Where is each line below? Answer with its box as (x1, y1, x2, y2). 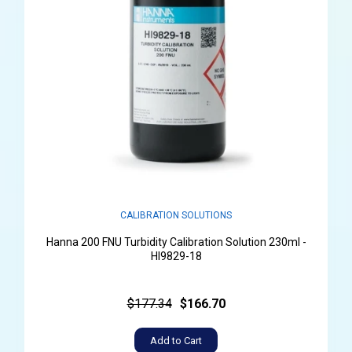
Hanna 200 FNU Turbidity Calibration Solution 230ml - (46, 236, 306, 249)
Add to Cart (150, 335, 202, 347)
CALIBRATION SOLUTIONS (120, 210, 232, 222)
